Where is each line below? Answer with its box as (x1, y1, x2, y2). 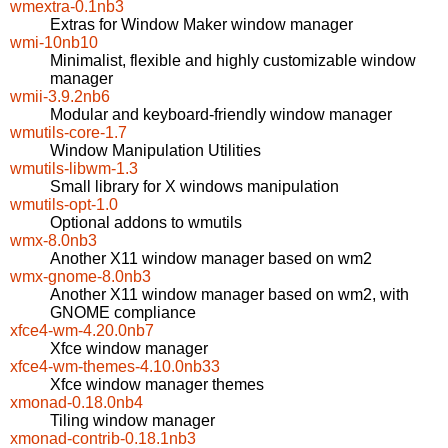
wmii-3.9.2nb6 (10, 88, 110, 106)
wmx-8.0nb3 (10, 232, 97, 250)
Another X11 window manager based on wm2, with (50, 286, 409, 304)
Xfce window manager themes (50, 376, 264, 394)
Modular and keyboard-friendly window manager (50, 106, 392, 124)
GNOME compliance (50, 304, 196, 322)
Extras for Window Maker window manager (50, 16, 353, 34)
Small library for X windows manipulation (50, 178, 339, 196)
